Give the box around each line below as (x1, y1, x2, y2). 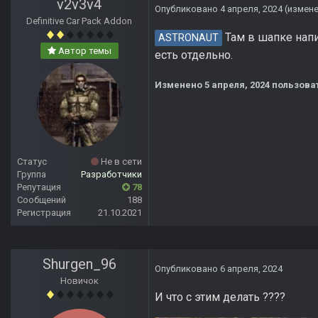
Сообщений (17, 194, 66, 206)
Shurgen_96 (43, 256, 116, 273)
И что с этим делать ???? (155, 290, 285, 305)
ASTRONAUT (158, 32, 219, 45)
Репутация (17, 182, 61, 193)
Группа (17, 169, 46, 180)
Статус (17, 156, 47, 168)
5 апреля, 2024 (204, 79, 270, 91)
